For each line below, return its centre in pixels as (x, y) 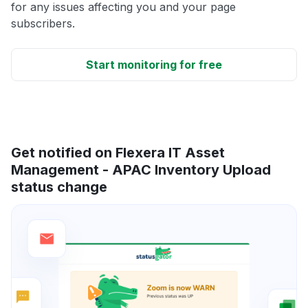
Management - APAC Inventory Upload (141, 170)
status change (59, 187)
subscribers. (43, 24)
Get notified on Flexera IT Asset (118, 153)
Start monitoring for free (154, 65)
